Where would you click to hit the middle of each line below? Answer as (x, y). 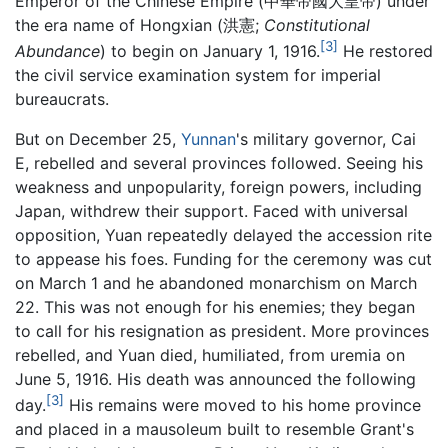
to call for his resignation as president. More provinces (222, 330)
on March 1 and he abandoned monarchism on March (216, 282)
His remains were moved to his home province (242, 405)
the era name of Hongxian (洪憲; (139, 24)
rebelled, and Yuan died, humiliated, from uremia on (210, 354)
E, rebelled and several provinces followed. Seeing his (219, 162)
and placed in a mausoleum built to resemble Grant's (214, 429)
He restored (385, 50)
